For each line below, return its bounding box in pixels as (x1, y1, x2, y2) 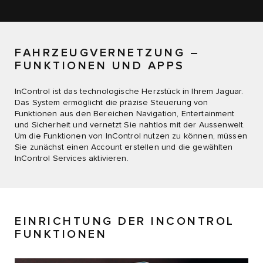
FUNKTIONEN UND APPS (15, 59, 185, 72)
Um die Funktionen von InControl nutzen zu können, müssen (15, 131, 247, 140)
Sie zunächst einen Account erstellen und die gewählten (15, 143, 233, 151)
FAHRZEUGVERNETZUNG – (15, 46, 200, 59)
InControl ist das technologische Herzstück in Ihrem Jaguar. (15, 87, 244, 96)
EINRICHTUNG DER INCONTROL (15, 215, 235, 228)
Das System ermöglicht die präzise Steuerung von (15, 98, 208, 107)
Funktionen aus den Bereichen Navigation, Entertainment (15, 109, 235, 118)
